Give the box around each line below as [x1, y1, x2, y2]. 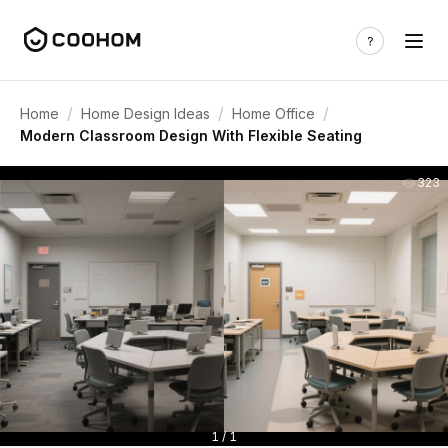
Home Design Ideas [81, 104, 210, 122]
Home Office [232, 104, 315, 122]
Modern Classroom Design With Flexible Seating [20, 127, 362, 144]
